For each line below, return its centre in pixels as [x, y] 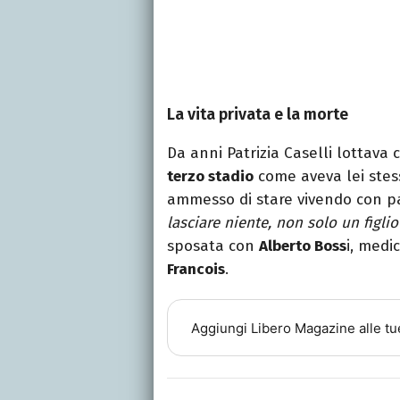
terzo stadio [210, 177]
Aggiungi [221, 328]
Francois [196, 270]
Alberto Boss [303, 246]
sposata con [213, 246]
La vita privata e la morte [258, 115]
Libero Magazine [303, 328]
